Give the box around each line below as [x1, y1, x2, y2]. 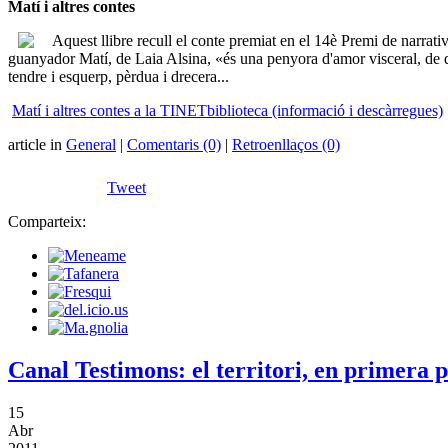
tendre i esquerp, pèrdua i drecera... [8, 68, 229, 86]
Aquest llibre [44, 32, 133, 50]
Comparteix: [8, 213, 86, 231]
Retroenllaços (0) [232, 136, 340, 154]
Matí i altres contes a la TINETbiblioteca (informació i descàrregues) [12, 102, 443, 120]
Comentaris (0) [127, 136, 221, 154]
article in [8, 136, 66, 154]
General [66, 136, 116, 154]
